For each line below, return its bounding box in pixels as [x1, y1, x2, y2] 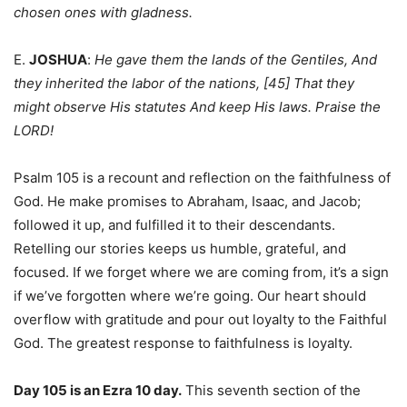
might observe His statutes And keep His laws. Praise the [14, 98, 381, 116]
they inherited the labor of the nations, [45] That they [14, 74, 354, 93]
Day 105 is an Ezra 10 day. [14, 382, 182, 400]
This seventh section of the [182, 382, 361, 400]
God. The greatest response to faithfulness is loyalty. [14, 334, 352, 352]
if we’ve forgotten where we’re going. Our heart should [14, 287, 366, 305]
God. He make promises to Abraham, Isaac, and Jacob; [14, 193, 361, 211]
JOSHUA [29, 51, 87, 69]
